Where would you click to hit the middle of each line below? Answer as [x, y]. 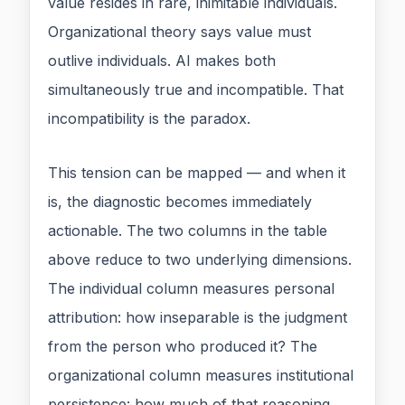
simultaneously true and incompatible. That [196, 90]
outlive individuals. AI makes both [162, 61]
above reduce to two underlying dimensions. [200, 260]
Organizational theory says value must [179, 32]
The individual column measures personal [191, 289]
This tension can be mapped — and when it [197, 173]
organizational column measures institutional [201, 376]
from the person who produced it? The [183, 347]
